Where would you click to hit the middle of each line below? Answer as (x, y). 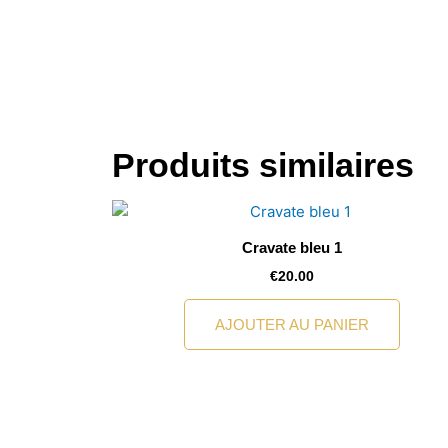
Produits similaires (263, 164)
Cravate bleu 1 (292, 248)
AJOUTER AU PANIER (292, 325)
